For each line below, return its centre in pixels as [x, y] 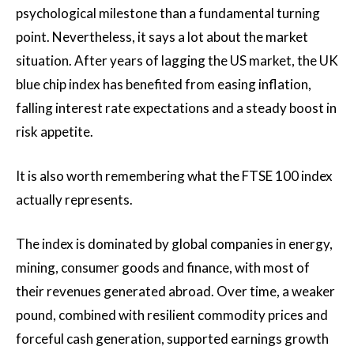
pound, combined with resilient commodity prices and [172, 315]
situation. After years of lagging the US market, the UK [177, 60]
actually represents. [74, 200]
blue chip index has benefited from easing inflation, [164, 84]
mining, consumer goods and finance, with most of [163, 267]
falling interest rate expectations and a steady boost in [176, 108]
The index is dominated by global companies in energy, [174, 244]
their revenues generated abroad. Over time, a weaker [175, 291]
